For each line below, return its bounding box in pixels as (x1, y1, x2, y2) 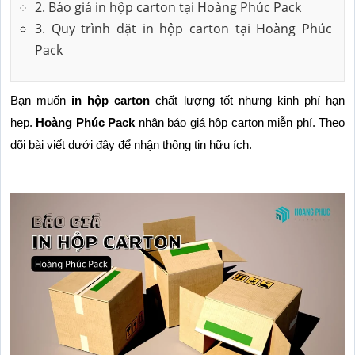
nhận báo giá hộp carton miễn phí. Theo (135, 116, 345, 129)
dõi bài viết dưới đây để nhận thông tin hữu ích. (10, 138, 252, 151)
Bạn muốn (10, 94, 72, 107)
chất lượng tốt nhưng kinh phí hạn (150, 94, 345, 107)
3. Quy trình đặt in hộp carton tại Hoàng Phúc (35, 19, 332, 37)
